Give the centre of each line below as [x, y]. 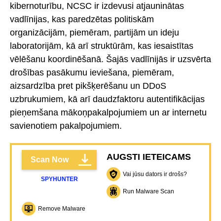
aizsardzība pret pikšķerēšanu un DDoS [88, 86]
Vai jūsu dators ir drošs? [155, 174]
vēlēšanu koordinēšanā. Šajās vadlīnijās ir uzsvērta [110, 59]
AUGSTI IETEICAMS [149, 157]
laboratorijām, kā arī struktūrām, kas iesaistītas [102, 46]
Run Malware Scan [148, 191]
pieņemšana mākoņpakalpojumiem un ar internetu [108, 112]
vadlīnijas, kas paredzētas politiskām [82, 19]
